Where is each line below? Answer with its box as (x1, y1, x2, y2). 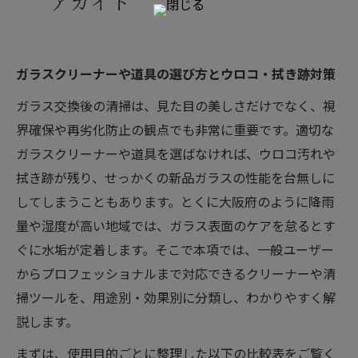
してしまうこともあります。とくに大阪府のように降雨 (16, 192, 334, 211)
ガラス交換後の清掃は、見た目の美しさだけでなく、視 (16, 96, 336, 115)
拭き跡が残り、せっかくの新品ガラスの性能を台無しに (16, 168, 335, 187)
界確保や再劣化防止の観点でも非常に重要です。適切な (16, 120, 334, 139)
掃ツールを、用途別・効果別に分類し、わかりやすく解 (16, 288, 336, 307)
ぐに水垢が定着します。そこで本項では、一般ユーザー (16, 240, 334, 259)
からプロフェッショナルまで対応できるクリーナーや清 (16, 264, 336, 283)
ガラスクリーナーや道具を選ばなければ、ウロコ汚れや (16, 144, 336, 163)
